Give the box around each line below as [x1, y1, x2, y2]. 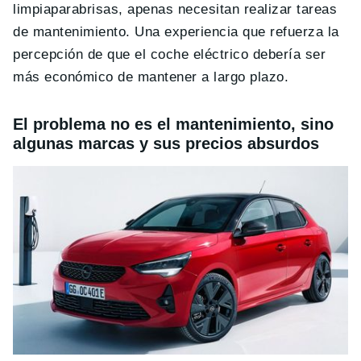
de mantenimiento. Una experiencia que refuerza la [13, 23, 339, 39]
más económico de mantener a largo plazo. [13, 68, 289, 85]
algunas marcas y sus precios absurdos [13, 134, 319, 152]
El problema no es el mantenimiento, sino [13, 114, 334, 133]
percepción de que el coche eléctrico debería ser [13, 46, 326, 62]
